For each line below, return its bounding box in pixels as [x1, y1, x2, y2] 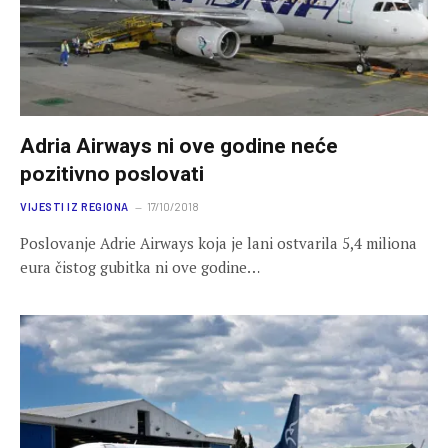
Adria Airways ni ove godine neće [20, 133, 338, 158]
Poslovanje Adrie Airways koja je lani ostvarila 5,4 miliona [20, 232, 417, 253]
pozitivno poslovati [20, 161, 204, 186]
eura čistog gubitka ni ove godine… [20, 256, 260, 277]
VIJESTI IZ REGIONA [20, 199, 129, 213]
